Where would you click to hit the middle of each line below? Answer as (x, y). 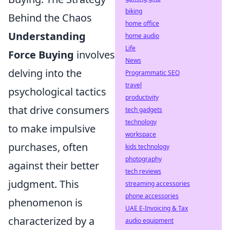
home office (142, 23)
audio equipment (149, 221)
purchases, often (48, 147)
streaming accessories (158, 184)
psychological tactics (57, 92)
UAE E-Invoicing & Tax (157, 208)
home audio (142, 36)
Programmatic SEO (152, 73)
